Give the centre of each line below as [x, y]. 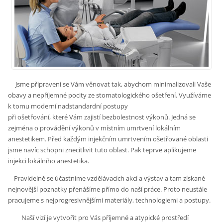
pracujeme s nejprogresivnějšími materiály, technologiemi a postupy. [110, 200]
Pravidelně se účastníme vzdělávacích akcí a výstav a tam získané [107, 178]
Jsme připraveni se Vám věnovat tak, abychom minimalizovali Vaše [110, 84]
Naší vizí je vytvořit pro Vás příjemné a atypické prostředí [99, 217]
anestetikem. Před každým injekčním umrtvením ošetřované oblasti [108, 139]
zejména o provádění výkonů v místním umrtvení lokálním [95, 128]
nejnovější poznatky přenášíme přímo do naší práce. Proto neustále [108, 189]
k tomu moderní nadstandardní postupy [68, 106]
